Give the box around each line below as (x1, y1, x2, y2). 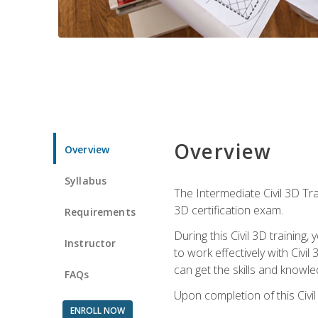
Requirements (65, 204, 136, 219)
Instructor (65, 236, 116, 250)
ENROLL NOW (70, 304, 125, 317)
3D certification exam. (173, 202, 283, 218)
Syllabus (65, 173, 107, 187)
